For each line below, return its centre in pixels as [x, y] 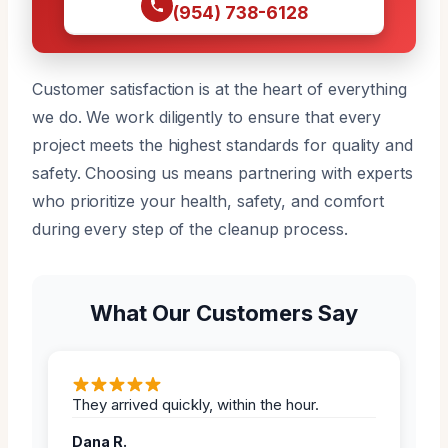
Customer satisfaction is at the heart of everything [219, 88]
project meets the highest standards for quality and [222, 144]
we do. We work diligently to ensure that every [207, 116]
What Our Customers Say [224, 312]
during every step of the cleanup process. [190, 228]
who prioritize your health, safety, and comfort [208, 200]
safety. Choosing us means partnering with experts [223, 172]
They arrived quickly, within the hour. [195, 404]
